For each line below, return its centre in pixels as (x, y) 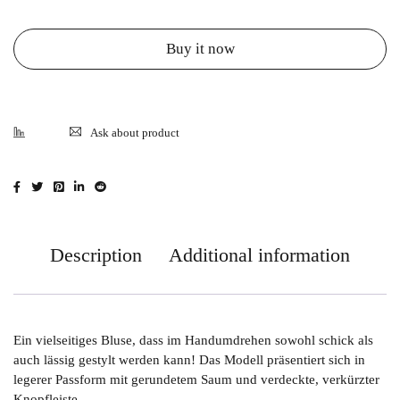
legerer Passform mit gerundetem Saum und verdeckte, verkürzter (196, 380)
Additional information (259, 255)
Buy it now (200, 49)
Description (96, 255)
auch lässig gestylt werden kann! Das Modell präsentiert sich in (189, 360)
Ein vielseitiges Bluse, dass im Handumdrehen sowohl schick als (193, 341)
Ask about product (135, 133)
